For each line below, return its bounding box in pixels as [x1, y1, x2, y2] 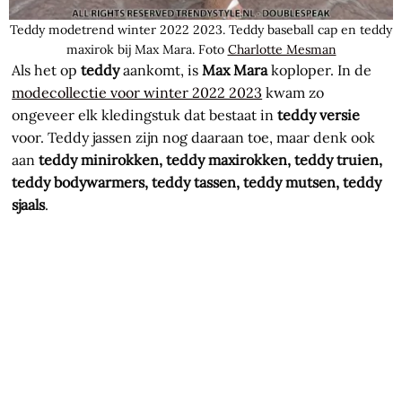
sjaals [12, 196, 46, 214]
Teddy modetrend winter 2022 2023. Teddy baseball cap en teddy [10, 22, 392, 39]
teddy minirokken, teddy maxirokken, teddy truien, [39, 151, 383, 170]
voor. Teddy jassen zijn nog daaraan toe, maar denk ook [12, 128, 376, 147]
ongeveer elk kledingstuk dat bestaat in [12, 106, 278, 125]
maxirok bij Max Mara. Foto [66, 41, 228, 58]
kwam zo [262, 83, 325, 102]
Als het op [12, 61, 82, 80]
